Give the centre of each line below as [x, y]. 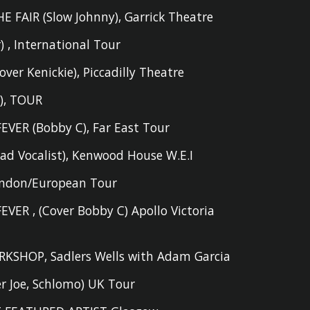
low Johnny [84, 17]
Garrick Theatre [169, 17]
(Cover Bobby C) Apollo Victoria [127, 210]
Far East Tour [131, 127]
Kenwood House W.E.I [133, 155]
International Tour [67, 44]
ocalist [44, 155]
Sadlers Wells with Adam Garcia [141, 256]
